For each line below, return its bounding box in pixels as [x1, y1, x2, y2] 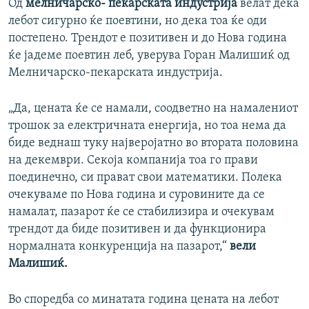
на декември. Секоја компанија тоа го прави [8, 154, 258, 168]
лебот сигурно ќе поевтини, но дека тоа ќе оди [8, 14, 267, 28]
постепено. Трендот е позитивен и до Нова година [8, 32, 287, 46]
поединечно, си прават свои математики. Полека [8, 171, 282, 185]
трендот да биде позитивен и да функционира [8, 223, 266, 237]
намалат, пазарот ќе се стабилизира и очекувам [8, 206, 275, 219]
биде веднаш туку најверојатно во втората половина [8, 137, 299, 150]
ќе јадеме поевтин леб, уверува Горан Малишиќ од [8, 49, 290, 63]
